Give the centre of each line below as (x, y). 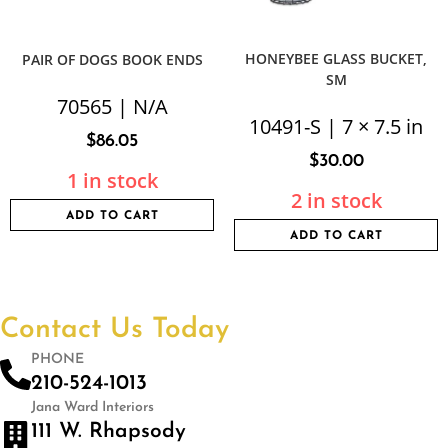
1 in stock (112, 180)
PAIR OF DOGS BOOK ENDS (112, 59)
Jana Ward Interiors (92, 407)
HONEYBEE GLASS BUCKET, (336, 58)
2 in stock (336, 200)
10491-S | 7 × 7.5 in (336, 126)
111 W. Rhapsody (108, 431)
